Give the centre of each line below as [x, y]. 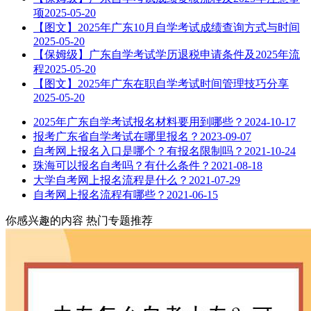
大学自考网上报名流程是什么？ [111, 180]
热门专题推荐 [119, 220]
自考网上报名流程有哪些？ [100, 194]
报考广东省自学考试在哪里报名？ [117, 136]
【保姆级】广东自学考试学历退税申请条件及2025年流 [167, 54]
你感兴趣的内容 [44, 220]
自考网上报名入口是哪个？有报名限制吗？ [139, 151]
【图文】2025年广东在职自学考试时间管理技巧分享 [161, 83]
